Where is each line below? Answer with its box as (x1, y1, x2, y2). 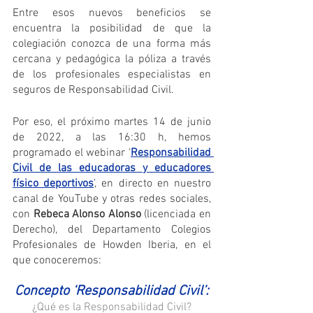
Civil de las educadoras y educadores (13, 161, 211, 176)
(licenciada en (140, 208, 212, 222)
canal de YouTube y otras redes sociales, (13, 192, 211, 207)
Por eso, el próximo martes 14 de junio (13, 115, 211, 130)
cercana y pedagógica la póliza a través (13, 52, 211, 67)
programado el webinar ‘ (13, 146, 131, 161)
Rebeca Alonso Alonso (33, 208, 141, 222)
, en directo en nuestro (95, 177, 212, 191)
